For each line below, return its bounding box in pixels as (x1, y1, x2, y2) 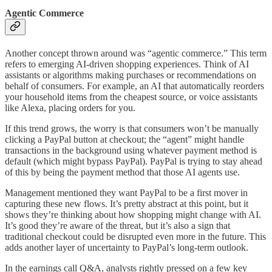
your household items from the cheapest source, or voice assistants (5, 92, 257, 103)
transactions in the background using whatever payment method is (5, 145, 257, 156)
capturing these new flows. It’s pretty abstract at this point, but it (5, 199, 248, 209)
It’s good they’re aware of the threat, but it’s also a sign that (5, 220, 230, 231)
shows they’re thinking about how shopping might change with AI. (5, 209, 261, 220)
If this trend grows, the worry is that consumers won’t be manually (5, 123, 259, 134)
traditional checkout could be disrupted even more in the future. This (5, 231, 266, 242)
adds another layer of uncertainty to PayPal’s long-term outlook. (5, 242, 248, 253)
